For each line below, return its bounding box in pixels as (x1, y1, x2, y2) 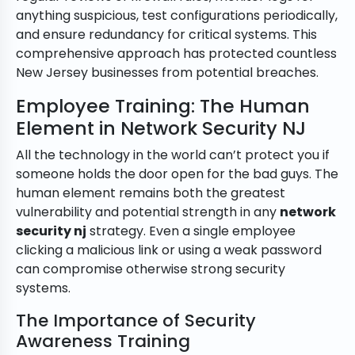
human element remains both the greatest (16, 184, 285, 203)
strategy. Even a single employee (86, 222, 296, 241)
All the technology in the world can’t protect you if (16, 146, 330, 165)
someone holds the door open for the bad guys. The (16, 165, 338, 184)
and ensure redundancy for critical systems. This (16, 25, 317, 44)
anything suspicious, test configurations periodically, (16, 6, 338, 25)
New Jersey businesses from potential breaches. (16, 63, 319, 82)
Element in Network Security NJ (16, 115, 306, 142)
